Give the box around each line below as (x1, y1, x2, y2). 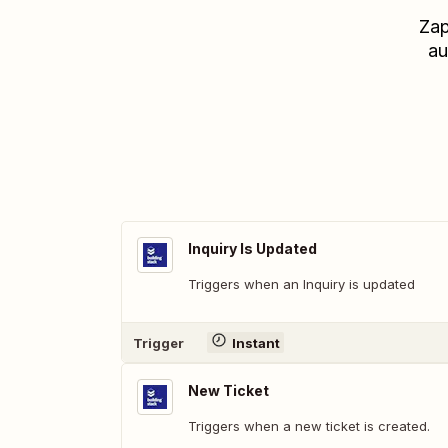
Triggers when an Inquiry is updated (188, 276, 415, 292)
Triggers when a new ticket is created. (188, 418, 430, 434)
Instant (231, 334, 280, 351)
